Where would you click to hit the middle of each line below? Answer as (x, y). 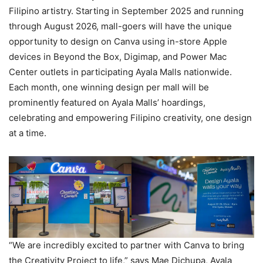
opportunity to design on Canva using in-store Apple (118, 41)
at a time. (28, 133)
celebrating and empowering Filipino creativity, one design (130, 117)
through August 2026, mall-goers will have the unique (120, 26)
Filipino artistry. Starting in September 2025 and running (126, 11)
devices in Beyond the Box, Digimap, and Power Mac (118, 56)
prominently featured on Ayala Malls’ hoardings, (107, 102)
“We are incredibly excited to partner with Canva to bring (127, 245)
